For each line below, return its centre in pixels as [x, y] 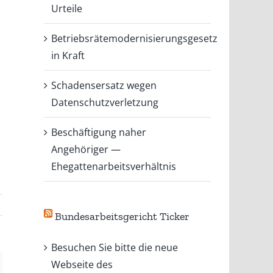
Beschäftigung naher [99, 132]
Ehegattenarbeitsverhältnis [114, 166]
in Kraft [68, 55]
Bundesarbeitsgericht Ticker [122, 216]
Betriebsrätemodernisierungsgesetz [135, 38]
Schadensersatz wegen [104, 85]
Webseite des [82, 264]
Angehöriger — [86, 149]
